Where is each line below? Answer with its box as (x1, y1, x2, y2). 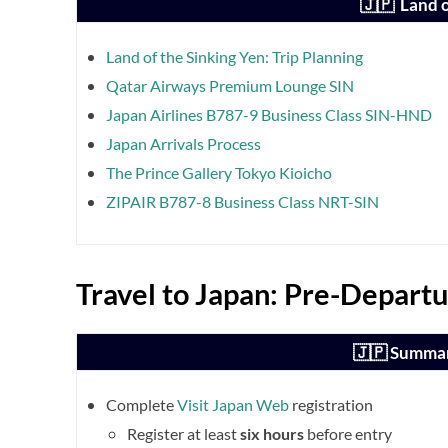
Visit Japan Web (177, 395, 289, 415)
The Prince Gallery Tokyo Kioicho (106, 163, 332, 183)
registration (289, 395, 373, 415)
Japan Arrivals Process (106, 134, 261, 154)
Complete (106, 395, 177, 415)
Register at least (127, 424, 240, 444)
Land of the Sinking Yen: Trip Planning (106, 47, 363, 67)
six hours (240, 424, 304, 444)
